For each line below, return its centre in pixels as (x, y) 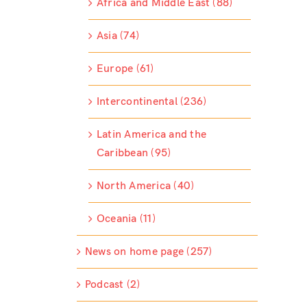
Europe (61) (125, 69)
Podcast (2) (112, 285)
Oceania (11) (126, 219)
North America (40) (145, 186)
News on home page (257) (148, 252)
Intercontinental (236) (151, 102)
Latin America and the (151, 135)
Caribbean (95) (134, 153)
